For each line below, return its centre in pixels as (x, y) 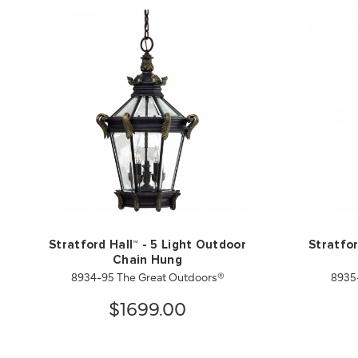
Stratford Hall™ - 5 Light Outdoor (147, 245)
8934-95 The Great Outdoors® (147, 276)
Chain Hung (147, 260)
